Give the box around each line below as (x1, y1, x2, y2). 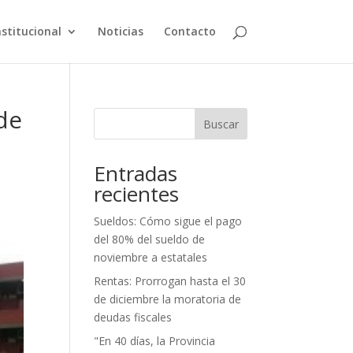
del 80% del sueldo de (94, 232, 206, 247)
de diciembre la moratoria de (94, 292, 242, 307)
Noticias (97, 24, 143, 39)
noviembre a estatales (94, 250, 208, 265)
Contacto (163, 24, 216, 39)
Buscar (203, 116, 239, 132)
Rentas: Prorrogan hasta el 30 (94, 273, 247, 288)
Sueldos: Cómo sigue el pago (94, 214, 243, 229)
